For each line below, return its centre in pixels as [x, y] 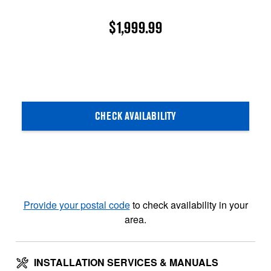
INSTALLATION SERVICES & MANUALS [126, 262]
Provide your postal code [77, 204]
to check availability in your [190, 204]
